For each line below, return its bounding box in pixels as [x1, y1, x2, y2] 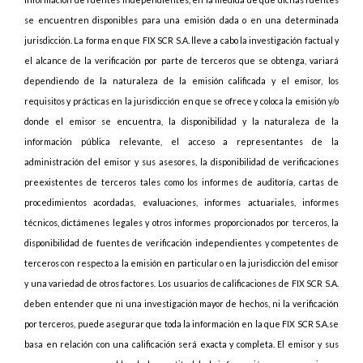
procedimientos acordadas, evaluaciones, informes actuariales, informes [24, 197, 339, 207]
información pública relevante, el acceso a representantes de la [24, 136, 339, 147]
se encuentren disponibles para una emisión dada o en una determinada [24, 15, 339, 25]
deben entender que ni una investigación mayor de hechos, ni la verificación [24, 298, 339, 309]
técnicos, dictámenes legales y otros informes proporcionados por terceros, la [24, 217, 339, 228]
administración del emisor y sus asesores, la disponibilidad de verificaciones [24, 156, 339, 167]
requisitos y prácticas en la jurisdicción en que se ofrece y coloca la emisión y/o [24, 96, 339, 106]
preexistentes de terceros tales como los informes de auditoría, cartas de [24, 177, 339, 187]
